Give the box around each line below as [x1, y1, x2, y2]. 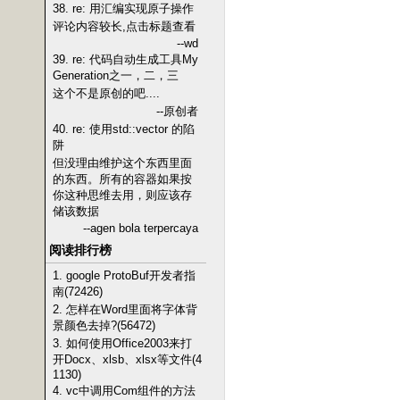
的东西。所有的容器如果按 [53, 172, 192, 186]
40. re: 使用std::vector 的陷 [53, 122, 195, 136]
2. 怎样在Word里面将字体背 [53, 303, 197, 316]
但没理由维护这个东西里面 [53, 156, 192, 170]
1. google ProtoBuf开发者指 [53, 269, 196, 282]
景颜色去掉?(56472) [53, 319, 155, 332]
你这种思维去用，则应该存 [53, 188, 192, 202]
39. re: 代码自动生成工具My [53, 53, 198, 66]
